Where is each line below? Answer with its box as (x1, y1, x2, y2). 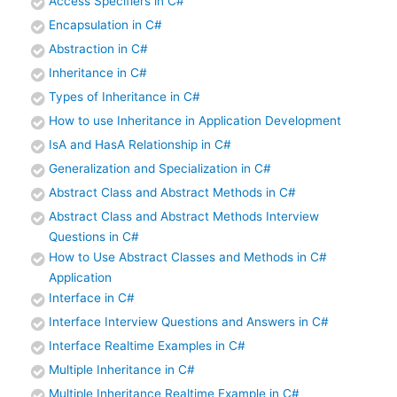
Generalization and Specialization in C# (49, 161, 271, 176)
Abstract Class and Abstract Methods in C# (49, 185, 296, 200)
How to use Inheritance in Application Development (49, 113, 341, 128)
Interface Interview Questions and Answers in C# (49, 315, 329, 330)
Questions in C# (49, 230, 139, 245)
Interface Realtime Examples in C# (49, 339, 245, 354)
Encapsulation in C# (49, 18, 162, 33)
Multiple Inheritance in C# (49, 362, 195, 378)
